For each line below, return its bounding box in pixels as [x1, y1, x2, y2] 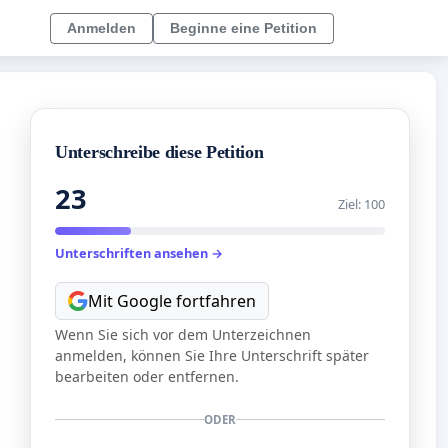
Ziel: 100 [338, 195, 385, 214]
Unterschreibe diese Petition [55, 142, 264, 163]
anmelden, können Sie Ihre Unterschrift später [55, 345, 369, 365]
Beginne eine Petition [170, 19, 317, 36]
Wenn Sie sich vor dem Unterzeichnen [55, 324, 311, 344]
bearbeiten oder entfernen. [55, 366, 239, 386]
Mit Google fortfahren [88, 289, 256, 312]
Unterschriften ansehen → [55, 244, 223, 263]
